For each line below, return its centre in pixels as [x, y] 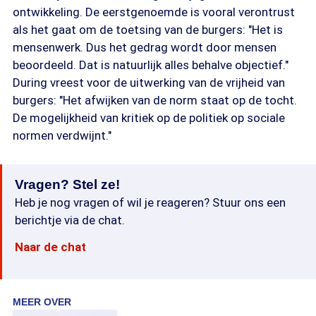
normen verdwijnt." [62, 135]
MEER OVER [42, 302]
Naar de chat [50, 247]
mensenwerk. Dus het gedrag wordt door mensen [145, 47]
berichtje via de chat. [70, 220]
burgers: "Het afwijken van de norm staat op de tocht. [155, 100]
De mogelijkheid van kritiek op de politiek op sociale [149, 118]
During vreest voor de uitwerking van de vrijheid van [149, 83]
